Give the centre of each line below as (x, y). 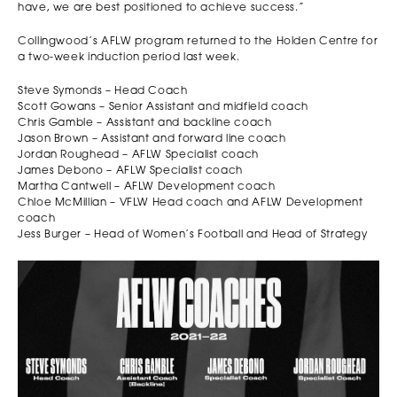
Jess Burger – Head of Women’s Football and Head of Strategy (193, 234)
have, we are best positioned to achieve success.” (161, 8)
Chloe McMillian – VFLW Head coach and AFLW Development (191, 202)
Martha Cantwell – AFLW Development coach (147, 187)
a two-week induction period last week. (129, 57)
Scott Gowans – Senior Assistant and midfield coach (163, 107)
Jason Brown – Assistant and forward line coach (152, 139)
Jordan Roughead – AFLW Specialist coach (138, 155)
